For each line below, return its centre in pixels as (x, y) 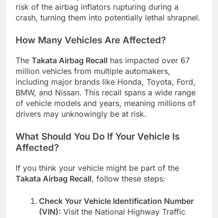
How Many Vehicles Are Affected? (91, 40)
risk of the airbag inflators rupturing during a (97, 7)
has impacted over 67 (149, 61)
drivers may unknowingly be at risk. (81, 114)
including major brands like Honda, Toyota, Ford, (106, 82)
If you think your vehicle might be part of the (97, 168)
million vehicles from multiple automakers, (93, 71)
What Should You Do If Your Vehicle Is (98, 137)
